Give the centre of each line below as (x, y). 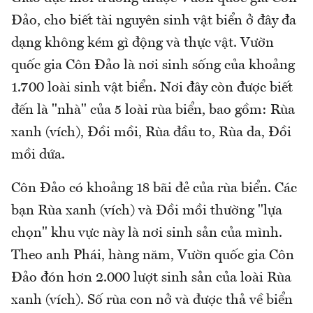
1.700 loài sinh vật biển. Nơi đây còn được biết (152, 88)
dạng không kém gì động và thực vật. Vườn (143, 43)
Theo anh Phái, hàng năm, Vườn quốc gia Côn (153, 255)
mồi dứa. (38, 155)
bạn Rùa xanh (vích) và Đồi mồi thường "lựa (147, 211)
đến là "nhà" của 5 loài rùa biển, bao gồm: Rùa (153, 110)
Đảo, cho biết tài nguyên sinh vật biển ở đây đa (154, 21)
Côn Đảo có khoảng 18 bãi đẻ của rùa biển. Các (154, 188)
